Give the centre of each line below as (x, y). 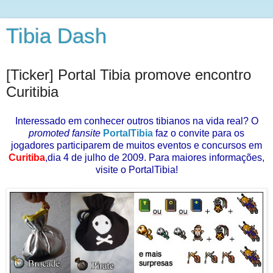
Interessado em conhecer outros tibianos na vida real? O (136, 121)
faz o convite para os (199, 133)
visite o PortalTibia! (136, 169)
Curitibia (32, 92)
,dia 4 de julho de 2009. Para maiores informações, (155, 157)
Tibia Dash (56, 36)
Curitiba (27, 157)
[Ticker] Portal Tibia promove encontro (129, 75)
